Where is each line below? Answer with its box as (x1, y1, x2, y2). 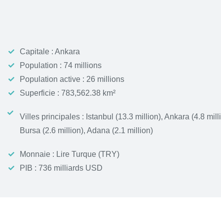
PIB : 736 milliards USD (20, 164, 103, 172)
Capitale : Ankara (20, 47, 80, 56)
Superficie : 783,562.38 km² (20, 89, 115, 97)
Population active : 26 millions (20, 75, 124, 83)
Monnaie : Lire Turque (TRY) (20, 150, 119, 158)
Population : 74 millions (20, 61, 102, 70)
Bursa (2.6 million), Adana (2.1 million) (20, 126, 153, 135)
